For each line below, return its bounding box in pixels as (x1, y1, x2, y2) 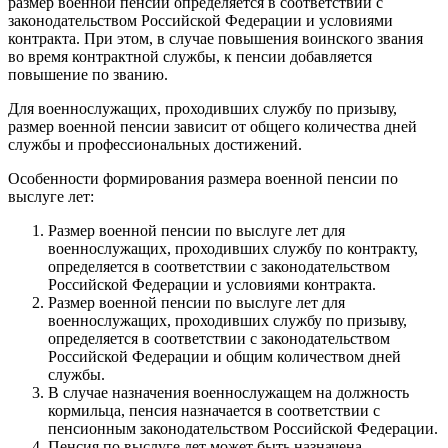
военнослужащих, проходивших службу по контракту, (48, 239, 418, 257)
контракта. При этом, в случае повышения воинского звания (8, 29, 423, 47)
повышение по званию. (8, 65, 168, 83)
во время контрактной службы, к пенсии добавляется (8, 47, 372, 65)
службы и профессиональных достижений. (8, 135, 302, 153)
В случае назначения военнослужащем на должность (48, 383, 409, 401)
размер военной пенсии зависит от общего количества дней (8, 117, 417, 135)
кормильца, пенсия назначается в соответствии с (48, 401, 380, 419)
